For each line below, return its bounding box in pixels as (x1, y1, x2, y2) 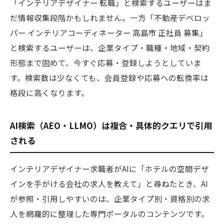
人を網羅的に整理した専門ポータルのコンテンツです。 (10, 208, 209, 219)
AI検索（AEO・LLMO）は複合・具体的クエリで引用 (10, 119, 212, 132)
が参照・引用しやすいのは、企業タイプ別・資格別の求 (10, 193, 210, 204)
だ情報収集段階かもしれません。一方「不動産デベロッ (10, 12, 210, 23)
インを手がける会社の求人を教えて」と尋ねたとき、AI (10, 178, 208, 189)
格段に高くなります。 (10, 87, 89, 98)
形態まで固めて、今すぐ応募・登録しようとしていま (10, 57, 201, 68)
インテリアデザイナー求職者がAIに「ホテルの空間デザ (10, 163, 209, 174)
